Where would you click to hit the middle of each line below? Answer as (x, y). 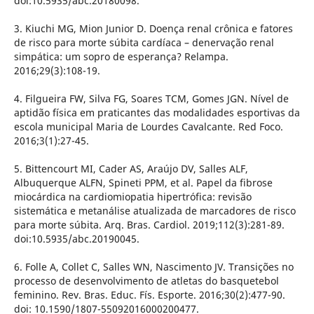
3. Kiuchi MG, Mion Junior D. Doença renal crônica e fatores (153, 29)
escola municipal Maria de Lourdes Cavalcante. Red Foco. (148, 127)
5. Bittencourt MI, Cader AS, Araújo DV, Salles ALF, (131, 169)
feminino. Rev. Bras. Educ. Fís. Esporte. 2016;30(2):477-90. (149, 295)
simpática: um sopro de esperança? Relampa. (121, 57)
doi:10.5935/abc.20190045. (76, 239)
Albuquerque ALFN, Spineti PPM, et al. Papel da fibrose (143, 183)
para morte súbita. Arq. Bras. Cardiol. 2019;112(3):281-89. (149, 225)
